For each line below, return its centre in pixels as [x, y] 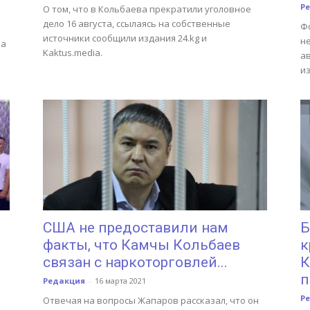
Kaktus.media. [73, 53]
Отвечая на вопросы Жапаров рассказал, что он [151, 300]
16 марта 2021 [120, 281]
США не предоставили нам [136, 228]
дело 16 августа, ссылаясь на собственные [137, 24]
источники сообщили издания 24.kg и [125, 38]
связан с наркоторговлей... [135, 262]
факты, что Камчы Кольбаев [142, 245]
